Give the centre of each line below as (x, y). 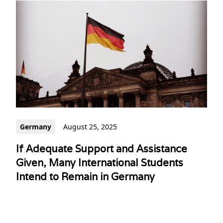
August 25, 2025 (90, 127)
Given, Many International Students (100, 163)
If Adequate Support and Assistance (102, 149)
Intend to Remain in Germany (86, 177)
